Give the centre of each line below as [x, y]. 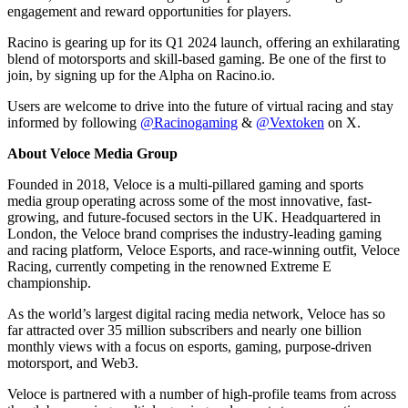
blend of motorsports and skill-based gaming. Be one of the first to [197, 58]
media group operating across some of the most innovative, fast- [189, 200]
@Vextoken [290, 122]
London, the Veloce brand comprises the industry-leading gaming [194, 233]
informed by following [74, 122]
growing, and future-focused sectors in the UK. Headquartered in [194, 217]
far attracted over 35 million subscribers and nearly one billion [184, 330]
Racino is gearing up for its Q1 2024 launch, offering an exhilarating [204, 42]
